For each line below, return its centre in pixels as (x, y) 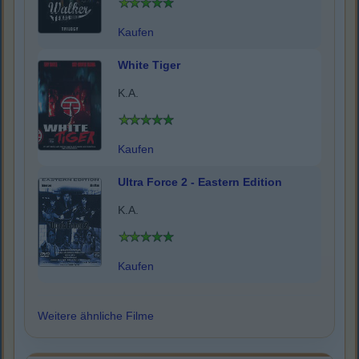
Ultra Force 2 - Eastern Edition (200, 182)
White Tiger (149, 65)
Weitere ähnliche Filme (96, 316)
